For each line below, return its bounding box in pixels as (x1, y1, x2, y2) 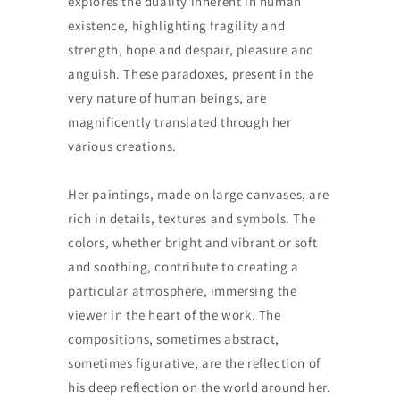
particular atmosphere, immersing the (67, 281, 297, 299)
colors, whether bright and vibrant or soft (67, 233, 318, 251)
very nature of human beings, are (67, 88, 267, 106)
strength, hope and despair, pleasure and (67, 40, 314, 58)
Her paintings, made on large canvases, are (67, 185, 329, 203)
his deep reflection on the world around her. (67, 378, 331, 396)
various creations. (67, 137, 177, 154)
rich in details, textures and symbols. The (67, 209, 316, 227)
